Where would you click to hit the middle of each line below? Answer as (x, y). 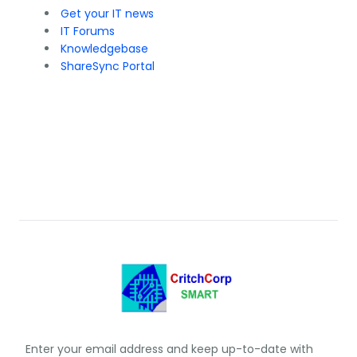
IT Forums (88, 31)
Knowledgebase (104, 49)
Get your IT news (107, 14)
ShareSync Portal (108, 66)
